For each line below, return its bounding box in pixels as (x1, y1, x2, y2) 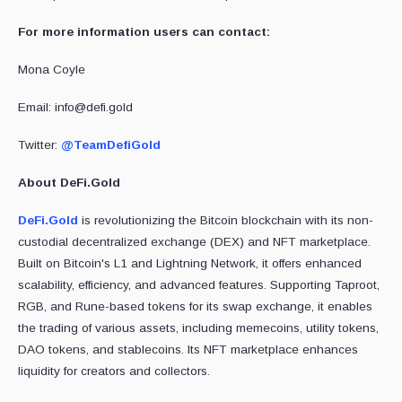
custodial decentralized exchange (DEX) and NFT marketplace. (18, 235, 371, 249)
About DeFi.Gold (18, 176, 120, 190)
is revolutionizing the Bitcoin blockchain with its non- (78, 214, 373, 228)
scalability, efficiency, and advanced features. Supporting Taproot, (18, 278, 380, 293)
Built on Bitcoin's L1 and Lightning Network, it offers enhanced (18, 257, 362, 271)
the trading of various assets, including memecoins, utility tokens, (18, 321, 379, 336)
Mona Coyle (18, 63, 85, 77)
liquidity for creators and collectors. (18, 364, 210, 379)
